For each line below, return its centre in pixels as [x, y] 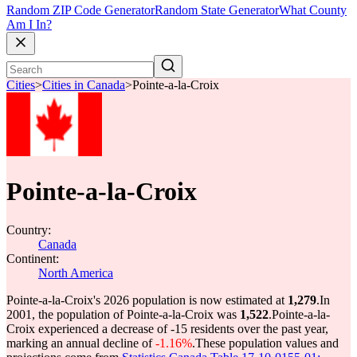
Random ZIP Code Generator [80, 10]
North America [76, 273]
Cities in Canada [84, 85]
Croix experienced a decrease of [88, 329]
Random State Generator [217, 10]
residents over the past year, [258, 329]
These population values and [267, 343]
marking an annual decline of [81, 343]
